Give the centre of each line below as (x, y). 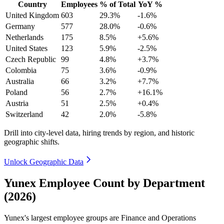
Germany (20, 26)
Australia (20, 81)
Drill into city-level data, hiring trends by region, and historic (99, 132)
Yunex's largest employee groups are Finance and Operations (100, 217)
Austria (17, 103)
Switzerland (24, 114)
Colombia (21, 70)
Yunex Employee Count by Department (104, 183)
